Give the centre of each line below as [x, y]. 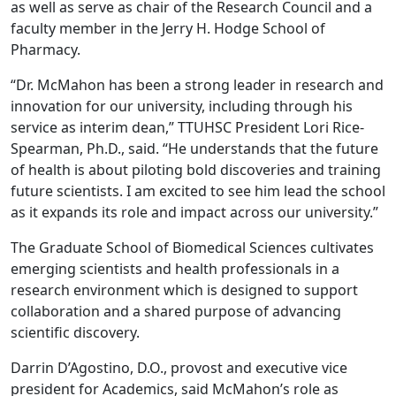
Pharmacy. [46, 49]
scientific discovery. [75, 332]
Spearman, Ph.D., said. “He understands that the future [194, 148]
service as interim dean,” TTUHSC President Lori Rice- [187, 127]
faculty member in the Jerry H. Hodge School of [168, 28]
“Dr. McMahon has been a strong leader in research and [197, 84]
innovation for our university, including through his [182, 106]
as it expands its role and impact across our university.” [194, 212]
